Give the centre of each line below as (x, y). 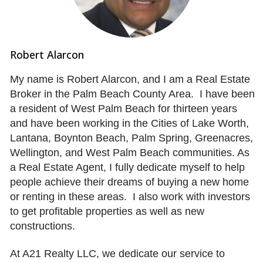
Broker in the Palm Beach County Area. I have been (132, 94)
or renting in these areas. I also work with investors (130, 197)
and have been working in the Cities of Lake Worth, (129, 123)
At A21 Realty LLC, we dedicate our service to (117, 254)
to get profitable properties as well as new (107, 211)
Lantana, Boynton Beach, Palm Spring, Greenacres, (131, 138)
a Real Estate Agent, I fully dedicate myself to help (127, 167)
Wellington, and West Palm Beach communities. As (130, 153)
